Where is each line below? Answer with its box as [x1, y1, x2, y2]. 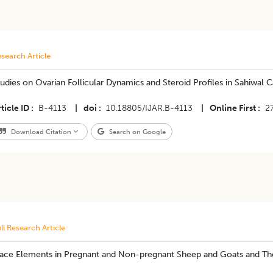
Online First [209, 103, 256, 113]
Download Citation [9, 127, 73, 136]
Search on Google [107, 127, 166, 136]
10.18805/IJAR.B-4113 [105, 103, 193, 113]
